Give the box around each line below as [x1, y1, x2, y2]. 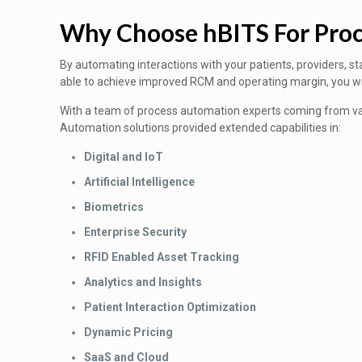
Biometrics [84, 200, 144, 213]
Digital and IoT [84, 150, 163, 163]
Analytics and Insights [84, 276, 202, 288]
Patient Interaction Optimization [84, 301, 256, 314]
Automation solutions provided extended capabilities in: [60, 121, 341, 134]
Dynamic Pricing [84, 326, 173, 339]
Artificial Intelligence [84, 175, 195, 188]
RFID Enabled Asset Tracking [84, 250, 239, 263]
